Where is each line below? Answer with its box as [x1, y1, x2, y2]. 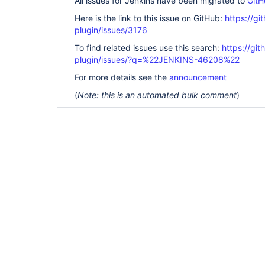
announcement [169, 72, 227, 82]
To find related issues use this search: [75, 43, 222, 53]
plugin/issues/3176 [75, 25, 147, 35]
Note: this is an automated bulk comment [77, 90, 237, 100]
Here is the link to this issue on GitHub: [75, 13, 225, 23]
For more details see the [75, 72, 169, 82]
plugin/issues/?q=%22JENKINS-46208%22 [75, 54, 240, 64]
